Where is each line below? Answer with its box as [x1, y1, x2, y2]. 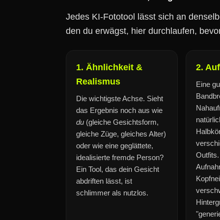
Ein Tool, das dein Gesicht [76, 165, 159, 173]
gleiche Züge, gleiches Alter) [76, 130, 166, 138]
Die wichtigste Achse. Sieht [76, 94, 163, 103]
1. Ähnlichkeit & [76, 62, 142, 72]
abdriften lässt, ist [76, 177, 132, 185]
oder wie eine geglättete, [76, 141, 153, 150]
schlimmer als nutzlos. [76, 189, 148, 197]
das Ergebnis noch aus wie [76, 106, 163, 114]
